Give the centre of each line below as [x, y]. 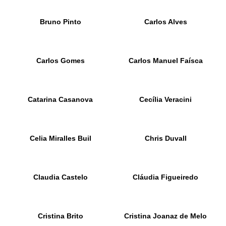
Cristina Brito [60, 216]
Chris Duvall [165, 138]
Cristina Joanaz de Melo [166, 216]
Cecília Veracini [166, 99]
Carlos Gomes [60, 61]
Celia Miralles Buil [60, 138]
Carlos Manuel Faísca [165, 61]
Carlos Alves [165, 22]
